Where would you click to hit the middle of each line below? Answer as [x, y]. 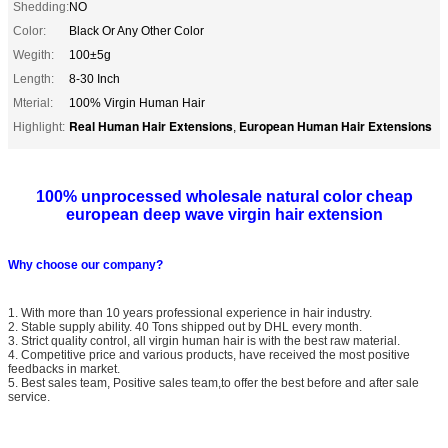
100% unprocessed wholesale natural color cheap [224, 196]
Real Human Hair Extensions [151, 125]
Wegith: [33, 54]
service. [29, 396]
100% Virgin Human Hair [137, 102]
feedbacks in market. [64, 368]
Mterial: [33, 102]
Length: [33, 78]
